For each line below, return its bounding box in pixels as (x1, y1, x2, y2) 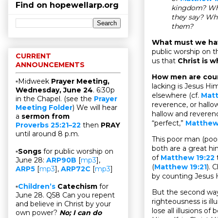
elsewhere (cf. (152, 91, 201, 100)
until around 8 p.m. (16, 129, 79, 139)
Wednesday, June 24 (16, 86, 93, 95)
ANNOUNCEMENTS (16, 60, 85, 70)
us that (152, 56, 178, 65)
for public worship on (43, 147, 113, 156)
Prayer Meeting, (51, 77, 109, 86)
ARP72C (61, 164, 91, 174)
